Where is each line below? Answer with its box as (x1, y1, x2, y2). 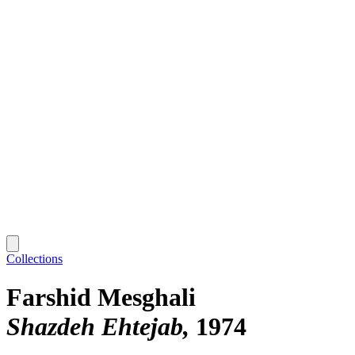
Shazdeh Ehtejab (6, 312, 183, 342)
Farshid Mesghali (6, 283, 196, 312)
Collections (6, 251, 63, 265)
